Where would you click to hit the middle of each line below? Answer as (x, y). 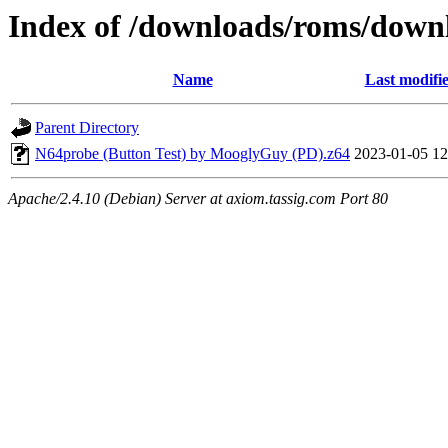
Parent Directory (87, 128)
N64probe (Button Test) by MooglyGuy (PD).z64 (192, 154)
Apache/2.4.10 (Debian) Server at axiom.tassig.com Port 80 (198, 199)
